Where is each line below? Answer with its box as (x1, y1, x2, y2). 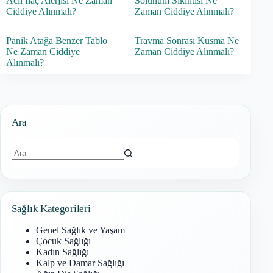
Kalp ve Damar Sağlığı (36, 258, 124, 269)
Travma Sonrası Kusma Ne (135, 35, 239, 46)
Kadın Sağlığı (36, 247, 89, 258)
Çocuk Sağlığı (36, 236, 91, 247)
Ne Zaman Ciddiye (6, 46, 80, 57)
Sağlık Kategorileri (12, 203, 91, 215)
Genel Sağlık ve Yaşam (36, 225, 125, 236)
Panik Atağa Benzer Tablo (6, 35, 107, 46)
